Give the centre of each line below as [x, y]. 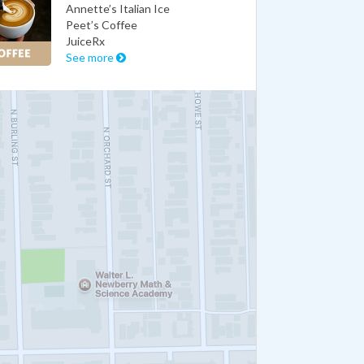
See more [91, 57]
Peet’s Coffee [102, 24]
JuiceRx [86, 41]
